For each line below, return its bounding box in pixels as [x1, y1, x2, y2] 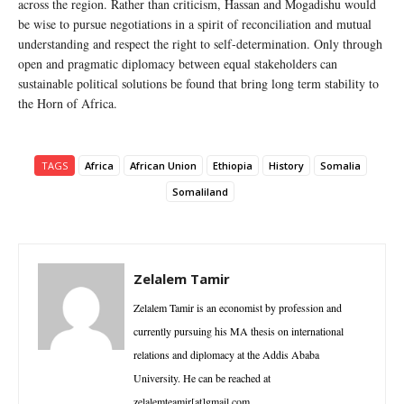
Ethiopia [212, 158, 252, 172]
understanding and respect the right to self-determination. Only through [18, 34, 382, 52]
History [268, 158, 304, 172]
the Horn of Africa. [18, 94, 117, 112]
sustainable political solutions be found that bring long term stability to [18, 74, 379, 92]
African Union [129, 158, 197, 172]
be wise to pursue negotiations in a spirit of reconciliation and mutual [18, 14, 372, 32]
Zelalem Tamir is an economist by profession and [133, 299, 342, 315]
